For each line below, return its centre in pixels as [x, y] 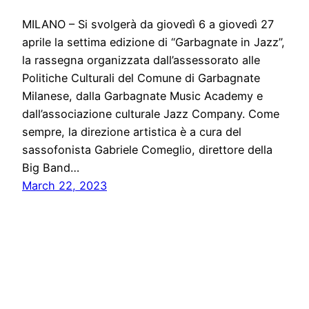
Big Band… [51, 168]
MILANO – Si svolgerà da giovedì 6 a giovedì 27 [148, 24]
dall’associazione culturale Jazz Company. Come [151, 114]
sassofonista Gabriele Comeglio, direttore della [147, 150]
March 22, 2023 [64, 186]
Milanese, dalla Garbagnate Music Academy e [142, 96]
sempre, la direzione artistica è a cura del [132, 132]
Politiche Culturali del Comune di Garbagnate [141, 78]
